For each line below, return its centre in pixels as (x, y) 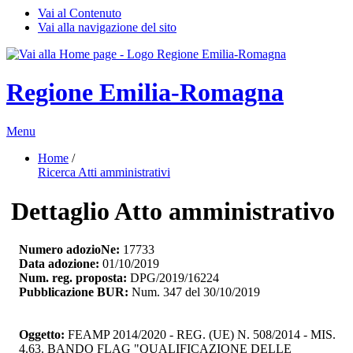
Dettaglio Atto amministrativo (173, 211)
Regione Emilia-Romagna (145, 93)
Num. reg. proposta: (73, 278)
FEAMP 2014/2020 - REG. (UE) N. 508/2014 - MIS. (202, 335)
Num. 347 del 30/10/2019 (194, 292)
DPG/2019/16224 (173, 278)
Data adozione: (59, 264)
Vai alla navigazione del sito (107, 27)
